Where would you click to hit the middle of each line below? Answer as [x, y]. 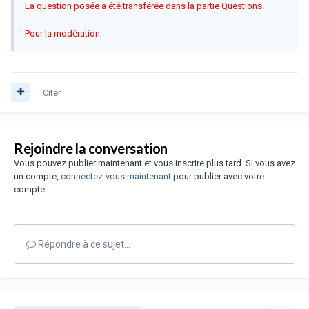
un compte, [37, 176]
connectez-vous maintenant [116, 176]
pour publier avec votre [218, 176]
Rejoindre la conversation [91, 148]
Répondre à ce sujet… [83, 244]
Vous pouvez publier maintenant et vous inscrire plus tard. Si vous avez [154, 163]
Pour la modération [62, 33]
